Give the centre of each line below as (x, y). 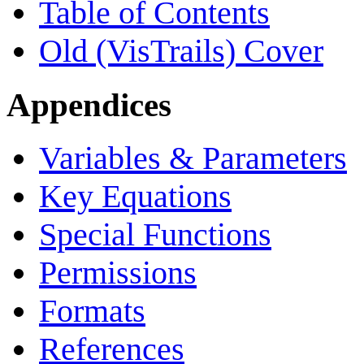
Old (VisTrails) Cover (181, 50)
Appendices (89, 104)
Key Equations (135, 197)
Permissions (118, 273)
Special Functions (155, 235)
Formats (92, 311)
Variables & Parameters (193, 158)
